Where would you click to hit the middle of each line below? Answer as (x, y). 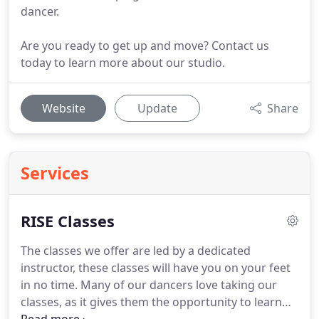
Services (55, 173)
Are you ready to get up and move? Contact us (145, 46)
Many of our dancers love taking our (177, 285)
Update (157, 108)
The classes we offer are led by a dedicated (136, 251)
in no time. (49, 285)
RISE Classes (68, 221)
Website (63, 108)
